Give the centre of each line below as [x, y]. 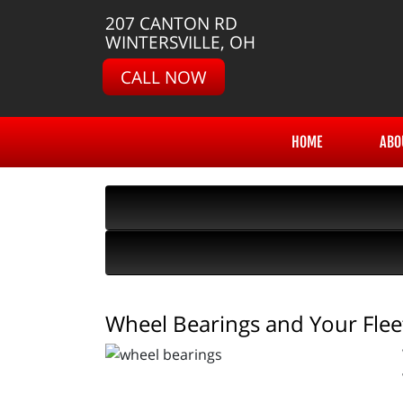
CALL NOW [164, 77]
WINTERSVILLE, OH [180, 42]
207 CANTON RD [171, 23]
